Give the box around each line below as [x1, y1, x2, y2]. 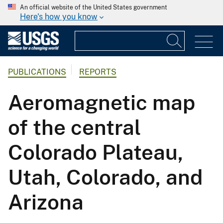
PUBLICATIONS [8, 67, 66, 77]
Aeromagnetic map [8, 90, 195, 115]
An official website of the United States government [20, 4, 167, 11]
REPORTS [79, 67, 116, 77]
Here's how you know [20, 12, 98, 21]
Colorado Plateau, [8, 140, 183, 165]
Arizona [8, 190, 84, 215]
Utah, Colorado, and [8, 165, 203, 190]
